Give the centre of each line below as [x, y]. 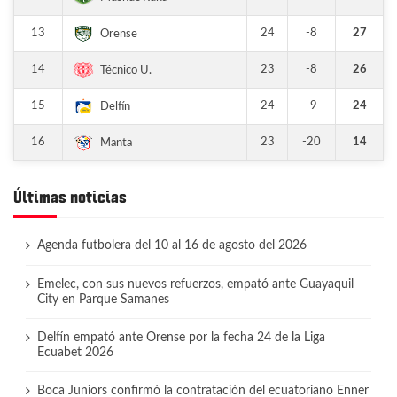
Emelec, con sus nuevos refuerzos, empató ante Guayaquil [195, 284]
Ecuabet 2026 [75, 352]
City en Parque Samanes [103, 299]
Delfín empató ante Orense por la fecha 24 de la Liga [181, 337]
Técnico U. [126, 70]
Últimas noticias [70, 198]
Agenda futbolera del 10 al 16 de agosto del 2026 [171, 246]
